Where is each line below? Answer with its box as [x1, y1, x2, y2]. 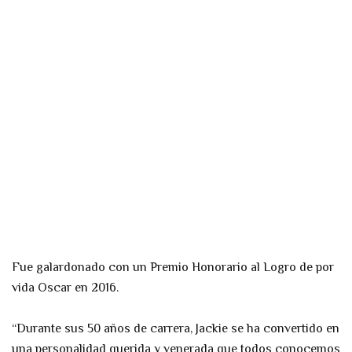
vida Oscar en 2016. [12, 280, 119, 295]
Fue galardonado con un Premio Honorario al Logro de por [12, 260, 334, 275]
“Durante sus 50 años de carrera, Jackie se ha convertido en [12, 321, 339, 336]
